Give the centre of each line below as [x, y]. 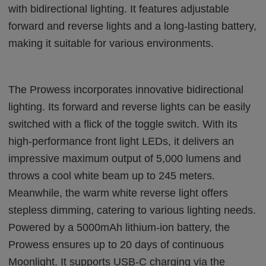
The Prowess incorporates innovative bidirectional [126, 89]
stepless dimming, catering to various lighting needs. [132, 210]
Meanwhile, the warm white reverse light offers [118, 193]
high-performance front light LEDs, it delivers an [121, 141]
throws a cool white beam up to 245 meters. [112, 175]
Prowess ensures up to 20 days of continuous [116, 244]
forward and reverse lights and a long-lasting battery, [133, 26]
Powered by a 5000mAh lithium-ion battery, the [119, 227]
